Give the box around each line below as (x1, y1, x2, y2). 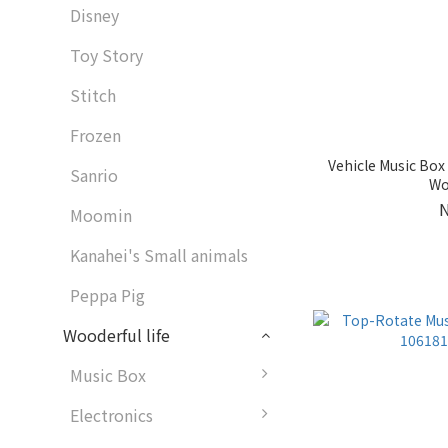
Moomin (70, 203, 132, 228)
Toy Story (70, 43, 143, 68)
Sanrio (70, 163, 118, 188)
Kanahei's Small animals (70, 243, 248, 268)
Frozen (70, 123, 121, 148)
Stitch (70, 83, 116, 108)
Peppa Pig (70, 283, 145, 308)
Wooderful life (63, 323, 170, 348)
